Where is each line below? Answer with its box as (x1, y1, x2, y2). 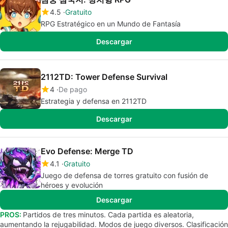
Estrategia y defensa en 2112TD (41, 97, 147, 105)
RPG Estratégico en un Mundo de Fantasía (41, 19, 181, 28)
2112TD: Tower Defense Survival (41, 72, 167, 82)
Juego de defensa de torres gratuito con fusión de (41, 171, 208, 180)
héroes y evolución (41, 181, 103, 189)
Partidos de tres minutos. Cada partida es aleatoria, (23, 210, 194, 219)
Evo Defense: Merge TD (41, 146, 133, 156)
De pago (59, 85, 87, 94)
